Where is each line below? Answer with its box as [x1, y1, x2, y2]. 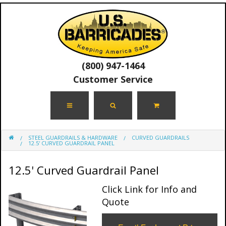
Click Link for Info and [102, 183, 197, 196]
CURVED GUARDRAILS [132, 134, 189, 141]
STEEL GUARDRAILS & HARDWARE [28, 134, 118, 141]
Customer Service [73, 73, 153, 85]
